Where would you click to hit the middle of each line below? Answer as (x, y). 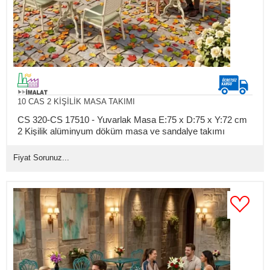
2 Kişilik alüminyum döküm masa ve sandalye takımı (121, 131)
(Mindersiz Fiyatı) (52, 142)
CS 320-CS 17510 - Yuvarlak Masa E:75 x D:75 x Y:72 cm (132, 119)
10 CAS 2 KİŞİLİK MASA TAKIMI (76, 101)
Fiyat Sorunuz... (41, 157)
